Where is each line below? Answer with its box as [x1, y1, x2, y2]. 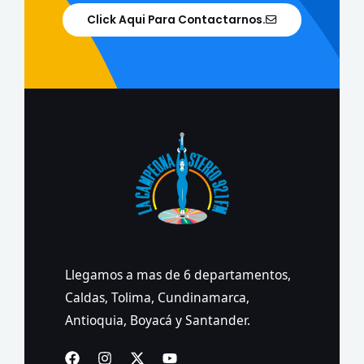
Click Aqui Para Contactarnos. [87, 12, 266, 28]
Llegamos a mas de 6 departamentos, [65, 266, 291, 284]
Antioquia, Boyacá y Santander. [65, 311, 250, 330]
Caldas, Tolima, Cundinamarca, [65, 288, 249, 307]
